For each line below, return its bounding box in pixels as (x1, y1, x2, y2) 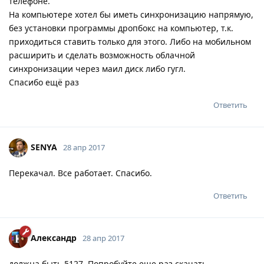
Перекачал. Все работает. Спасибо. (9, 167, 152, 179)
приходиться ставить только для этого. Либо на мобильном (9, 35, 251, 47)
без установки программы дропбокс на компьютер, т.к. (9, 22, 233, 34)
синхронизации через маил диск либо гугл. (9, 62, 186, 74)
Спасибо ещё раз (9, 76, 79, 88)
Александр (31, 232, 77, 243)
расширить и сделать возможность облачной (9, 49, 195, 61)
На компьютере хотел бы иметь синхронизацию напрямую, (9, 8, 253, 20)
